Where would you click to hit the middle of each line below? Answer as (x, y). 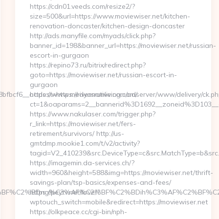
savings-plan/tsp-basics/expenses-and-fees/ (100, 182)
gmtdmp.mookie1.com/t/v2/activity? (85, 143)
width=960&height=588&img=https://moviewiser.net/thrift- (121, 173)
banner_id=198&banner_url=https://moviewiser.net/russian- (123, 45)
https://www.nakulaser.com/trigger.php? (92, 114)
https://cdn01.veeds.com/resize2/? (82, 6)
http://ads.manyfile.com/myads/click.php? (92, 36)
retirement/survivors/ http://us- (77, 133)
